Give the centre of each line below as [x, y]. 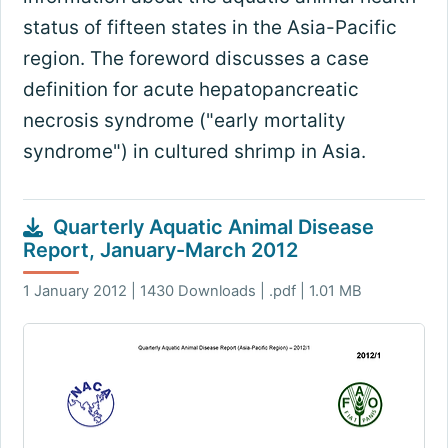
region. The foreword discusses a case [195, 59]
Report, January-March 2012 [160, 250]
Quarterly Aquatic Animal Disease [213, 227]
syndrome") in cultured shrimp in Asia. [194, 152]
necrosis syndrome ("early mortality [184, 121]
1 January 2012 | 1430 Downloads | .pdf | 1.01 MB [192, 291]
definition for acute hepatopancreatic [190, 90]
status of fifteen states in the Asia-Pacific [209, 28]
